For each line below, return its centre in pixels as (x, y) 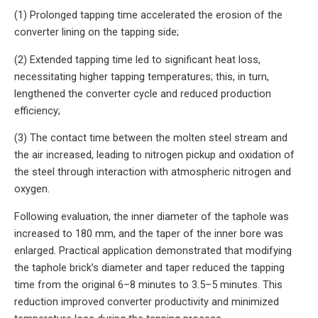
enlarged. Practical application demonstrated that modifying (153, 250)
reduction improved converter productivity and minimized (147, 301)
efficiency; (37, 110)
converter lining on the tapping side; (97, 32)
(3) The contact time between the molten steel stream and (151, 138)
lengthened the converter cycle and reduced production (143, 93)
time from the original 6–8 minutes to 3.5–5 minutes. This (148, 284)
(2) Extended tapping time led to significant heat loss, (137, 59)
